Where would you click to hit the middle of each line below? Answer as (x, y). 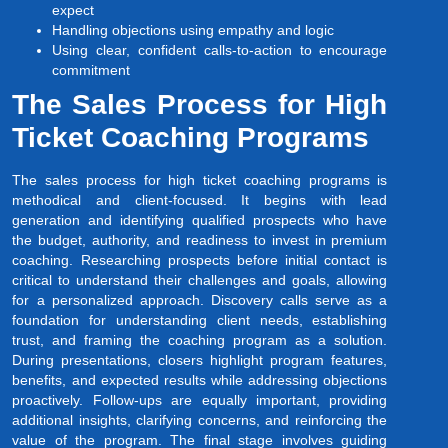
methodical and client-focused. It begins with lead (200, 200)
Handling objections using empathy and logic (193, 30)
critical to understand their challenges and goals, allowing (200, 280)
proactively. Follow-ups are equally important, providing (200, 400)
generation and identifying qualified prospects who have (200, 220)
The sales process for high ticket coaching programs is (200, 180)
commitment (91, 70)
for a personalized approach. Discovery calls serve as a (200, 300)
